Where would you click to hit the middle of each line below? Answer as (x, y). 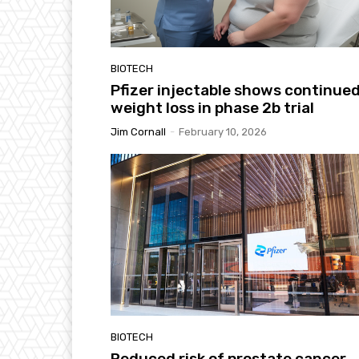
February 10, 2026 (223, 132)
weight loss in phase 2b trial (212, 108)
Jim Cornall (138, 132)
